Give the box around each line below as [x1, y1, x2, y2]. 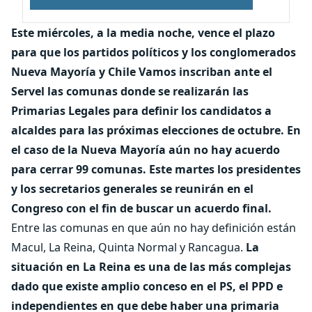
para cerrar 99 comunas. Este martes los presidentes [11, 162, 301, 177]
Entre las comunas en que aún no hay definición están [11, 220, 296, 235]
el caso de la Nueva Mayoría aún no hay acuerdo [11, 142, 280, 157]
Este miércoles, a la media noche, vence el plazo [11, 25, 275, 40]
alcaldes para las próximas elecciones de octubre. [11, 123, 284, 138]
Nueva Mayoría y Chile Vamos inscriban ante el [11, 64, 272, 79]
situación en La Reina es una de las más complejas [11, 259, 291, 274]
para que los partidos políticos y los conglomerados [11, 45, 296, 60]
